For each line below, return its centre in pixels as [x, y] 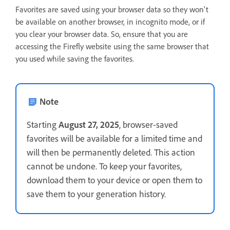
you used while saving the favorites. [75, 59]
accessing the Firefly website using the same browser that [112, 46]
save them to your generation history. [96, 194]
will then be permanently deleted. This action [111, 152]
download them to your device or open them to [114, 180]
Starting [43, 124]
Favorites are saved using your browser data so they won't [112, 9]
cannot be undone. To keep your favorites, [104, 166]
